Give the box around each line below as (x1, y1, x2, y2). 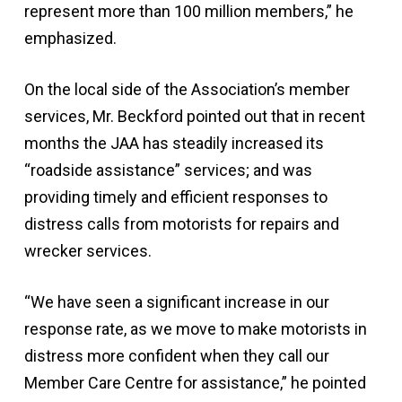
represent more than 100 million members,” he (23, 2, 354, 21)
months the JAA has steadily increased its (23, 134, 324, 153)
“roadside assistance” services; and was (23, 161, 312, 179)
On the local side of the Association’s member (23, 80, 350, 99)
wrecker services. (23, 241, 152, 260)
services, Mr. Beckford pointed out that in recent (23, 107, 365, 126)
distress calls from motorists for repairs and (23, 214, 339, 233)
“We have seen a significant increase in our (23, 293, 329, 311)
